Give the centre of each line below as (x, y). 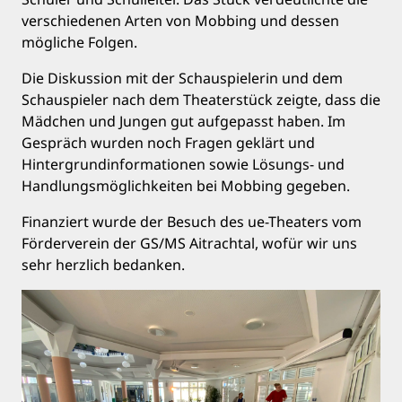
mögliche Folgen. (79, 42)
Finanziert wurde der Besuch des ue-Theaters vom (192, 222)
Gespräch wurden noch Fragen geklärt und (168, 143)
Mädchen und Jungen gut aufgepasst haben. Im (184, 121)
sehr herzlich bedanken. (103, 265)
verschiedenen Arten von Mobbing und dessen (180, 21)
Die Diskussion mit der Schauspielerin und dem (182, 78)
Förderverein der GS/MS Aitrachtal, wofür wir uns (189, 243)
